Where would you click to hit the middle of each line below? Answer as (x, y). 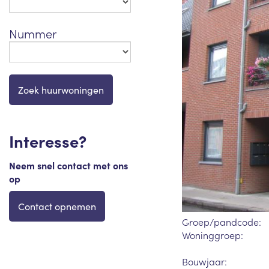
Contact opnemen (57, 207)
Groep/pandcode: (222, 222)
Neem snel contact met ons (68, 165)
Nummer (33, 33)
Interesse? (48, 141)
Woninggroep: (213, 235)
